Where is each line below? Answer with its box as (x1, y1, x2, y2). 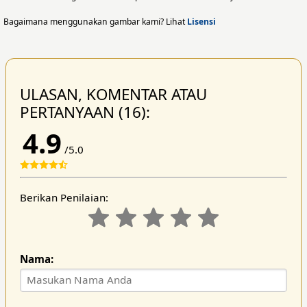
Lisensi (187, 15, 216, 27)
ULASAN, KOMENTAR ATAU (19, 83, 207, 105)
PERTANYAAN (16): (19, 101, 150, 123)
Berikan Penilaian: (19, 190, 108, 204)
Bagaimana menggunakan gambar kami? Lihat (3, 15, 187, 27)
